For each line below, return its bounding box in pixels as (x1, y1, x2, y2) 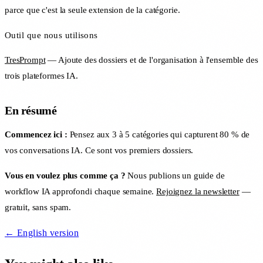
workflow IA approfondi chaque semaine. (5, 186, 157, 196)
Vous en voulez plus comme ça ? (5, 170, 126, 180)
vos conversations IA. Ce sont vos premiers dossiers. (5, 145, 194, 155)
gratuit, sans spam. (5, 202, 72, 212)
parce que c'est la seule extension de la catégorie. (5, 5, 180, 15)
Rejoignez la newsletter (156, 186, 240, 196)
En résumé (5, 103, 57, 117)
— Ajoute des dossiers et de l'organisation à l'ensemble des (45, 55, 258, 65)
